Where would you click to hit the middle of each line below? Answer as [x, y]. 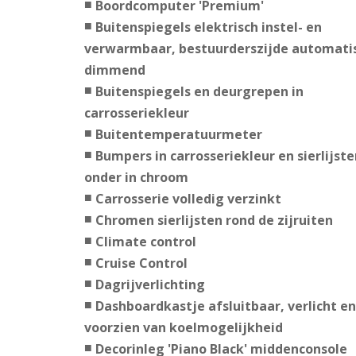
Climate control [145, 242]
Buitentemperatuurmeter [178, 135]
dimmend [114, 70]
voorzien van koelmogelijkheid [183, 328]
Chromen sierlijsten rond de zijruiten [214, 221]
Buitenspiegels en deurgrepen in [199, 92]
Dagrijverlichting [150, 285]
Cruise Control [141, 263]
